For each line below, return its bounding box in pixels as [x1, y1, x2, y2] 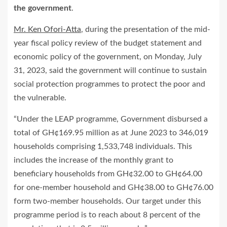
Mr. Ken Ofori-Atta [14, 25, 81, 33]
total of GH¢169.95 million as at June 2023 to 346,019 [14, 128, 208, 137]
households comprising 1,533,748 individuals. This [14, 142, 192, 150]
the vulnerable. [14, 93, 66, 102]
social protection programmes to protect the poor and [14, 80, 205, 88]
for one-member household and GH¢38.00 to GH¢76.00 [14, 183, 213, 192]
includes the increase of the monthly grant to [14, 156, 173, 164]
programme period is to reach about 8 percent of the [14, 210, 200, 219]
